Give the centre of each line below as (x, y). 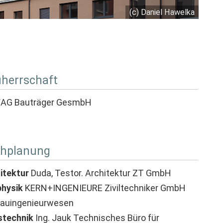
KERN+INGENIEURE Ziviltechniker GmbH (104, 188)
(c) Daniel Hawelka (162, 12)
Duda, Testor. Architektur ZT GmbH (100, 173)
